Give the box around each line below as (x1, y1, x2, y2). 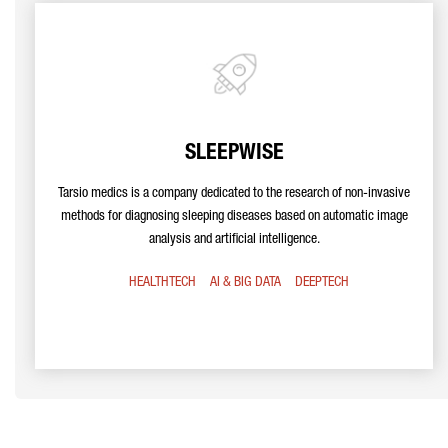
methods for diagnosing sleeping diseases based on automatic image (60, 210, 408, 224)
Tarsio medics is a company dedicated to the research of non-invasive (58, 187, 410, 201)
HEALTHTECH (129, 276, 196, 290)
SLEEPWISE (184, 143, 284, 165)
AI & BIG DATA (210, 276, 281, 290)
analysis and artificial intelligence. (148, 233, 320, 247)
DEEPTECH (295, 276, 349, 290)
